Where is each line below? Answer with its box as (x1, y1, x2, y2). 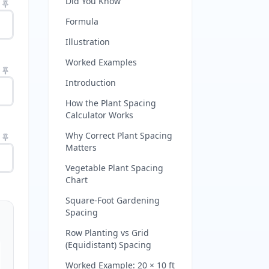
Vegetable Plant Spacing (65, 162, 163, 174)
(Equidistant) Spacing (65, 239, 151, 250)
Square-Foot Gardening (65, 195, 160, 206)
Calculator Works (65, 109, 133, 121)
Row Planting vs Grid (65, 227, 149, 238)
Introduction (65, 77, 116, 88)
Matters (65, 142, 97, 153)
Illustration (65, 36, 110, 47)
